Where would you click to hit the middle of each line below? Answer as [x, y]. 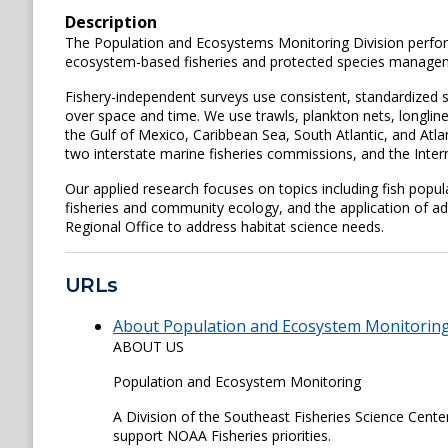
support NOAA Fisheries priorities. [222, 436]
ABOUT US [148, 347]
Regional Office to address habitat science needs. [224, 226]
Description [111, 22]
